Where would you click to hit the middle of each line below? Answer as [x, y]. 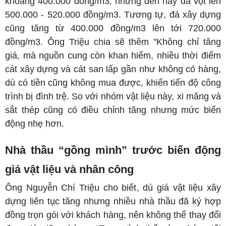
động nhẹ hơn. [35, 123]
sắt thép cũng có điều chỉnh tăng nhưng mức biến [113, 110]
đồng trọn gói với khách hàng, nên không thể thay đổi [113, 215]
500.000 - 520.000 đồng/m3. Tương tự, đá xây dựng [113, 14]
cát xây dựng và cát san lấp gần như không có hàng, [113, 69]
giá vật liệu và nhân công [69, 169]
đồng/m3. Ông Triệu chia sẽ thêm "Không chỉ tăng [113, 42]
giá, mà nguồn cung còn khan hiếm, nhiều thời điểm [113, 55]
